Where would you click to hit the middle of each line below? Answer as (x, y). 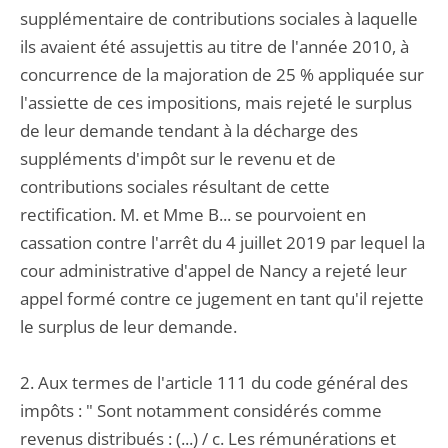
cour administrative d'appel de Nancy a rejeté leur (213, 270)
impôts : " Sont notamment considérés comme (201, 410)
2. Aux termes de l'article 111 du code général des (214, 382)
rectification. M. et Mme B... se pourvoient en (193, 214)
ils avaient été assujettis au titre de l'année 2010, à (214, 46)
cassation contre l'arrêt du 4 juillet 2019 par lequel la (222, 242)
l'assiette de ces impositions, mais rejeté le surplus (216, 102)
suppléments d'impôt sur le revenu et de (178, 158)
